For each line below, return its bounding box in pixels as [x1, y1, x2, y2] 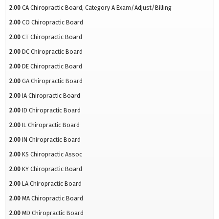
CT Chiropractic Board [22, 33, 82, 41]
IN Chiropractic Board [22, 136, 81, 144]
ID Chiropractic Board [22, 107, 81, 114]
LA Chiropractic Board [22, 180, 82, 188]
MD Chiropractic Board [22, 209, 84, 217]
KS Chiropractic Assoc [22, 151, 82, 158]
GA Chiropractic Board [22, 77, 83, 85]
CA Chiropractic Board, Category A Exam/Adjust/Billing [22, 4, 172, 12]
